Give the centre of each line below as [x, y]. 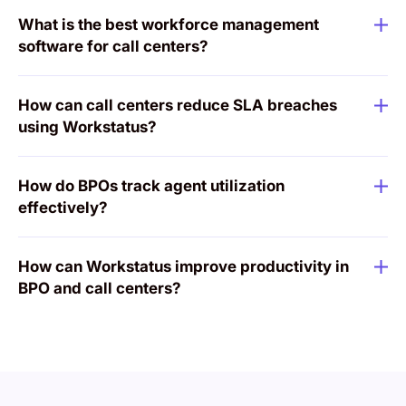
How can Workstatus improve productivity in [184, 267]
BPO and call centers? [100, 289]
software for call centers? [113, 47]
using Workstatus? [87, 127]
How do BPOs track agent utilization [151, 186]
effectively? [63, 208]
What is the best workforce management [169, 25]
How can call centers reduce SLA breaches [178, 106]
